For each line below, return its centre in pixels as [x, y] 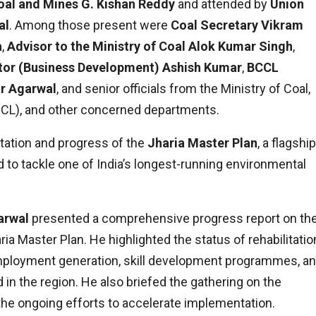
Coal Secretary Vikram [237, 25]
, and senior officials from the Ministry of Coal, [183, 89]
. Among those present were [90, 25]
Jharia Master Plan [202, 143]
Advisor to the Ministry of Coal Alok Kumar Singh [150, 47]
